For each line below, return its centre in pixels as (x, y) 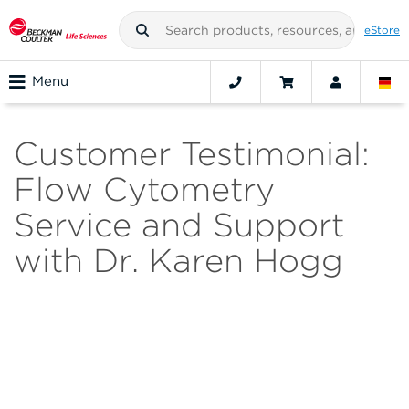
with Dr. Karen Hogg (178, 261)
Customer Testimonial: (192, 154)
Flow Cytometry (144, 189)
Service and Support (179, 225)
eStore (382, 30)
